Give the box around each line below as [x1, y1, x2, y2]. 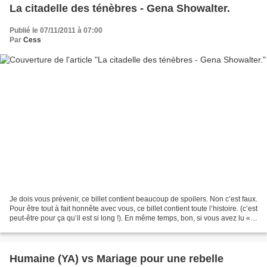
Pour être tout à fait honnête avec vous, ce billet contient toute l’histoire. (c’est [10, 204, 257, 213]
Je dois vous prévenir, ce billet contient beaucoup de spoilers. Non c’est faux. [10, 195, 257, 204]
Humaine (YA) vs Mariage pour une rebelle [10, 253, 223, 265]
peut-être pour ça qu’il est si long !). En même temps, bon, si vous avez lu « [10, 214, 250, 223]
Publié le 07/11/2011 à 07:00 [10, 26, 103, 35]
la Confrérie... [10, 223, 53, 232]
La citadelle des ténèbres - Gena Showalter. [10, 2, 230, 14]
